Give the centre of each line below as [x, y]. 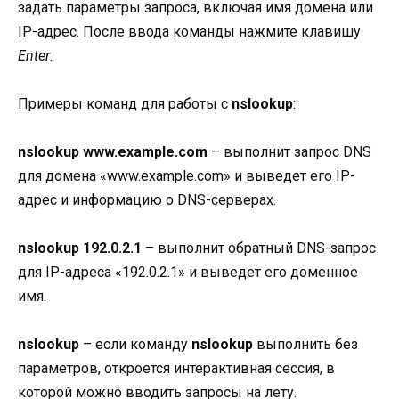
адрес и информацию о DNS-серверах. [147, 200]
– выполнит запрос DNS [289, 152]
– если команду [135, 345]
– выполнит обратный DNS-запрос [259, 248]
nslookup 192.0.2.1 [80, 248]
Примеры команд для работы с [125, 103]
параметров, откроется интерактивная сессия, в [176, 369]
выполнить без [305, 345]
